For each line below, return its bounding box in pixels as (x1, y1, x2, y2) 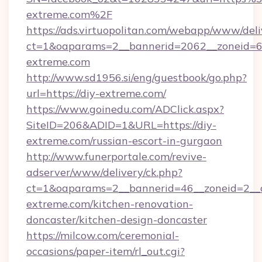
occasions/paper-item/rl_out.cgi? (26, 244, 185, 258)
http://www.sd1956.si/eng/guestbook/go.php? (26, 71, 247, 84)
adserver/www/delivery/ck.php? (26, 166, 182, 179)
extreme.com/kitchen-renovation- (26, 197, 193, 211)
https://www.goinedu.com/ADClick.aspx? (26, 102, 224, 116)
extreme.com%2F (26, 8, 112, 21)
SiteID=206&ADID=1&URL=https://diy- (26, 118, 216, 132)
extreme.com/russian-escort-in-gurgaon (26, 134, 222, 147)
